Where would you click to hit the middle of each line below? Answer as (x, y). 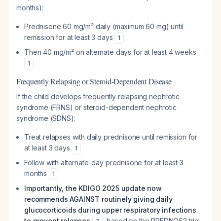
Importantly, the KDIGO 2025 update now (93, 188)
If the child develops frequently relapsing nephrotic (98, 96)
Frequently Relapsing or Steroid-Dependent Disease (94, 81)
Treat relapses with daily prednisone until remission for (111, 137)
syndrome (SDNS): (46, 118)
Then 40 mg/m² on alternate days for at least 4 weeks (110, 52)
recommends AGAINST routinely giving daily (98, 199)
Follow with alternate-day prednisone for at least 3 (104, 163)
